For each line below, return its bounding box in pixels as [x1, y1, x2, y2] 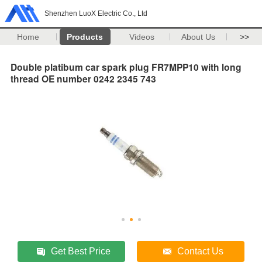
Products [67, 32, 104, 42]
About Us [181, 32, 216, 42]
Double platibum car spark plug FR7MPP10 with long [11, 60, 242, 74]
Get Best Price [50, 246, 111, 256]
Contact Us [177, 246, 223, 256]
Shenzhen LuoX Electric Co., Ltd [44, 9, 147, 18]
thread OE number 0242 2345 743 [11, 71, 156, 85]
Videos [129, 32, 154, 42]
